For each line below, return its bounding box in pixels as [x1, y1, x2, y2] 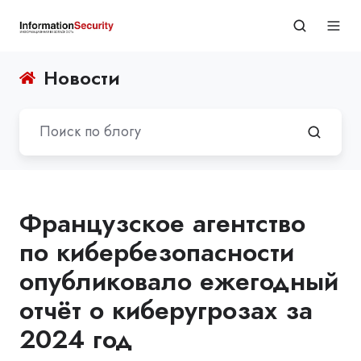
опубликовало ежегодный [19, 262, 338, 300]
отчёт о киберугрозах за [19, 291, 313, 329]
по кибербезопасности [19, 233, 294, 271]
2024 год [19, 320, 133, 358]
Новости [44, 64, 121, 92]
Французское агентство [19, 204, 305, 242]
